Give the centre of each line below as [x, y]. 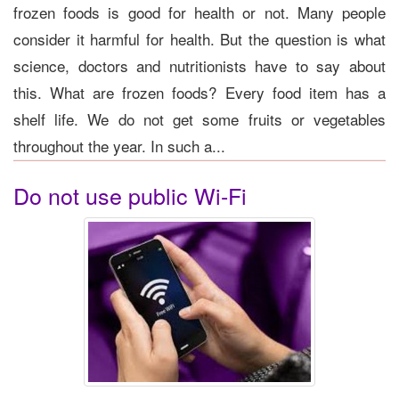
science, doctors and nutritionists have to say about [199, 65]
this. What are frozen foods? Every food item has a [199, 92]
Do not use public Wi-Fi [130, 195]
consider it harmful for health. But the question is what [199, 38]
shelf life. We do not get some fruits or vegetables [199, 118]
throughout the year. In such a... [119, 145]
